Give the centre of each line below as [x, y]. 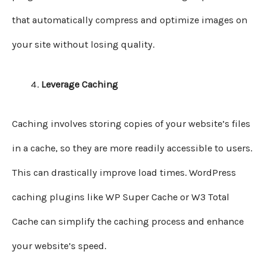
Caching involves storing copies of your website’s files [131, 123]
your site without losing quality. [83, 44]
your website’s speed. [59, 246]
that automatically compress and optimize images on [130, 20]
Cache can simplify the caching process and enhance [128, 221]
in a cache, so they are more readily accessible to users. [132, 148]
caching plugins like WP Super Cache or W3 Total [121, 197]
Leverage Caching [80, 85]
